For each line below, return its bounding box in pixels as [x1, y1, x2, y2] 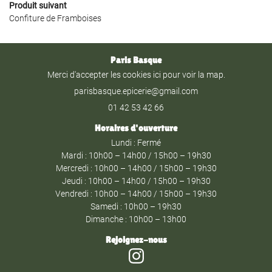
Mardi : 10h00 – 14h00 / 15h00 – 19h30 [61, 151, 211, 160]
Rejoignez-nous [105, 235, 167, 245]
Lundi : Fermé [111, 138, 161, 148]
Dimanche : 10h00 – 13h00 [86, 214, 186, 224]
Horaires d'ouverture [95, 123, 177, 133]
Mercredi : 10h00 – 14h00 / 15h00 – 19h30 [55, 163, 217, 173]
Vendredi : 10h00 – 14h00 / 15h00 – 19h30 [55, 189, 217, 199]
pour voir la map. [160, 70, 225, 80]
